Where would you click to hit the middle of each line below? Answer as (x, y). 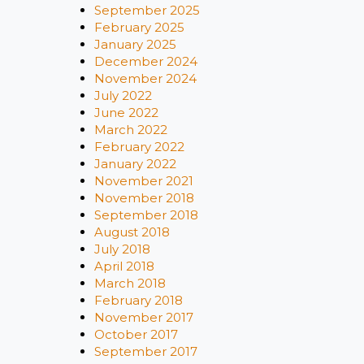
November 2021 (144, 181)
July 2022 (123, 95)
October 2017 (136, 334)
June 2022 (126, 113)
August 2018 (132, 232)
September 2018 (146, 215)
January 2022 (135, 164)
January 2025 (135, 44)
